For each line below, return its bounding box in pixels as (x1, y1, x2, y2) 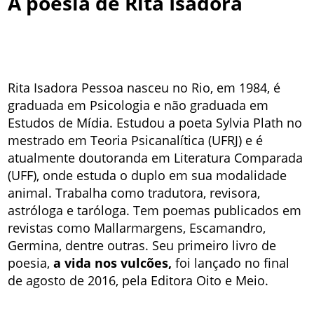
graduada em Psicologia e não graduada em (8, 96, 269, 114)
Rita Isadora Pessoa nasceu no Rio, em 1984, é (8, 78, 281, 96)
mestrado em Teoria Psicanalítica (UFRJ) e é (8, 131, 264, 149)
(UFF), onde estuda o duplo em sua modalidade (8, 166, 287, 184)
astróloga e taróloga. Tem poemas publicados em (8, 201, 302, 219)
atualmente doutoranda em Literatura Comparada (8, 149, 303, 166)
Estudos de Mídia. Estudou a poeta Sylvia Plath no (8, 114, 303, 131)
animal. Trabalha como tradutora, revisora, (8, 184, 261, 201)
